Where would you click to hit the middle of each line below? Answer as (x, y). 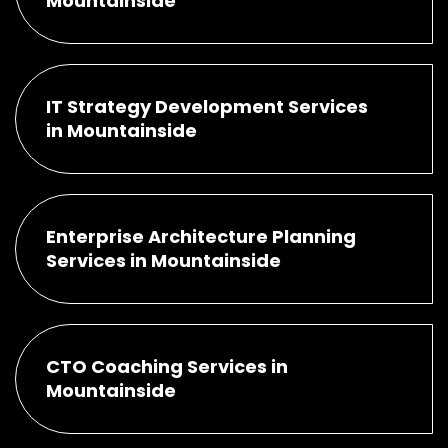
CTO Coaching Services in (167, 366)
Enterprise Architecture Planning (201, 236)
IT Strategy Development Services (207, 106)
